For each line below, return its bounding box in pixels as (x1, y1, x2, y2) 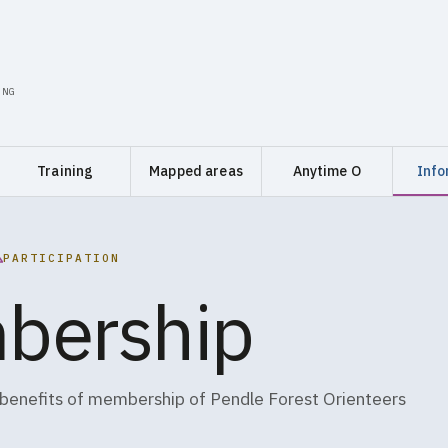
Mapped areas (149, 162, 243, 180)
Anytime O (292, 162, 361, 180)
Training (37, 162, 94, 180)
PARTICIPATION (3, 250, 121, 265)
